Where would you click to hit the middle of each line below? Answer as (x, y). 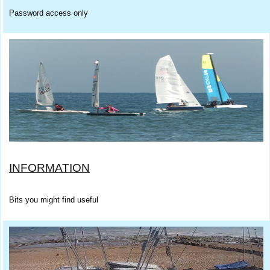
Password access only (49, 13)
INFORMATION (49, 168)
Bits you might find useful (54, 200)
